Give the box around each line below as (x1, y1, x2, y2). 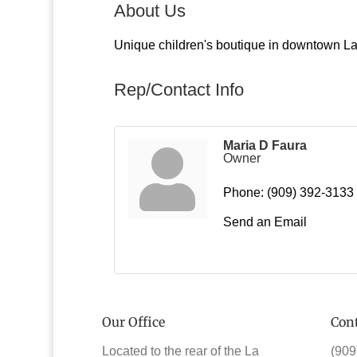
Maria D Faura (222, 139, 307, 153)
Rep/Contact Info (113, 80, 244, 100)
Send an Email (222, 215, 307, 229)
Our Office (101, 313, 165, 330)
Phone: (222, 186, 264, 200)
